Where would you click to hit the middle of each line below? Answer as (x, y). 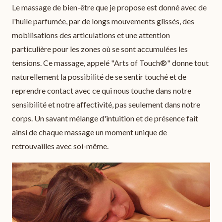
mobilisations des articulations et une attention (91, 35)
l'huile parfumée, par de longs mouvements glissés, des (103, 21)
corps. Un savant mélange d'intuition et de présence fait (105, 118)
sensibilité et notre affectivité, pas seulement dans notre (106, 104)
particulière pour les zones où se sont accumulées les (100, 49)
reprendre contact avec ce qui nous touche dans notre (102, 90)
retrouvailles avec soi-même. (60, 146)
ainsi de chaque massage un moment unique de (89, 132)
